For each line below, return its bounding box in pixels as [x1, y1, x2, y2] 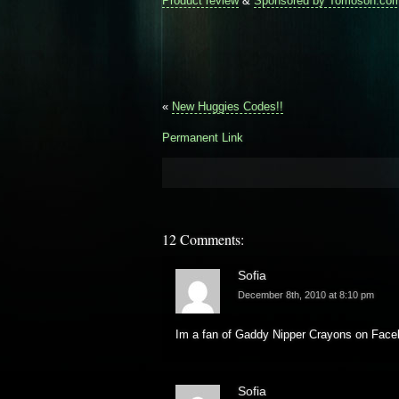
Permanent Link [162, 131, 243, 145]
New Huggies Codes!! [172, 100, 283, 114]
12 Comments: [162, 230, 244, 249]
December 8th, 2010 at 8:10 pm [238, 289, 374, 301]
